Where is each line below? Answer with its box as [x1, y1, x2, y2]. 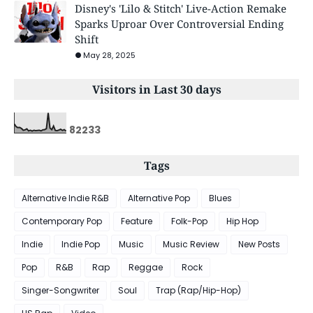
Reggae [129, 261, 163, 273]
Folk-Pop [171, 214, 208, 227]
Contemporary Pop [22, 214, 102, 227]
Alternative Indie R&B [22, 191, 109, 204]
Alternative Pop [128, 191, 190, 204]
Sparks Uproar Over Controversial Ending [75, 16, 284, 31]
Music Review [163, 238, 219, 250]
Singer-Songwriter [22, 284, 99, 296]
